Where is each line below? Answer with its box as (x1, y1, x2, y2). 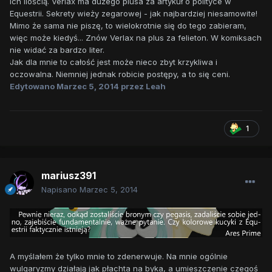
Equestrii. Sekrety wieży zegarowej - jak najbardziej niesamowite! (10, 8, 257, 19)
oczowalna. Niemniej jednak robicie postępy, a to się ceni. (10, 69, 230, 80)
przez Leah (119, 81, 166, 92)
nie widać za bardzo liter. (10, 45, 104, 55)
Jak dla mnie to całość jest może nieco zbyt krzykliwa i (10, 57, 217, 67)
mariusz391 (41, 169, 96, 182)
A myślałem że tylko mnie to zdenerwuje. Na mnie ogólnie (10, 251, 228, 261)
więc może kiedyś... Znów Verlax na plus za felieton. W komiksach (10, 33, 262, 43)
